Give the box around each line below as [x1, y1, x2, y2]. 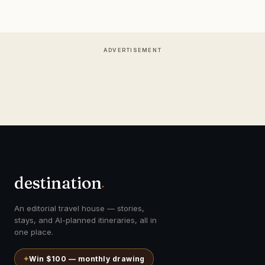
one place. [14, 227, 53, 237]
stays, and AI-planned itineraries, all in [14, 215, 157, 225]
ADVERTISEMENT [103, 47, 162, 53]
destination [14, 173, 102, 193]
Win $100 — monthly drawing [29, 254, 145, 263]
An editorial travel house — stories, [14, 203, 144, 213]
